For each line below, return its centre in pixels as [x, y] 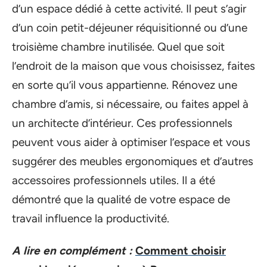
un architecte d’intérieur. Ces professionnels [122, 123]
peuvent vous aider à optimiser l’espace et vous [131, 142]
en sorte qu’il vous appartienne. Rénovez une [125, 85]
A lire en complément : [72, 251]
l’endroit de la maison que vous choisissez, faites [133, 66]
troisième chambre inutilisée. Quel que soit [118, 46]
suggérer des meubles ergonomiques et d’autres [133, 161]
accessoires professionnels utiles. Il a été [114, 180]
